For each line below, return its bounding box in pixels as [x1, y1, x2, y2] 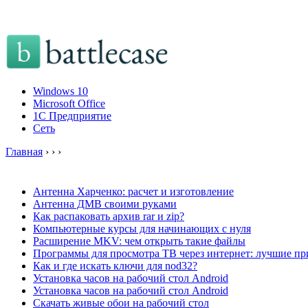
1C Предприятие [33, 110, 111, 122]
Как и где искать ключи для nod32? [33, 259, 197, 272]
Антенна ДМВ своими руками [33, 197, 177, 210]
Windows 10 [33, 85, 88, 97]
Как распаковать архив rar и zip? [33, 210, 184, 222]
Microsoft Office [33, 98, 105, 109]
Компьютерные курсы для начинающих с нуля [33, 222, 251, 234]
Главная [5, 146, 43, 157]
